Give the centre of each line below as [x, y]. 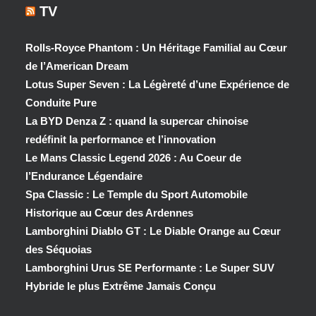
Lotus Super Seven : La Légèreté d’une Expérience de [157, 84]
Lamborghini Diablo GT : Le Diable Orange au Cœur [153, 231]
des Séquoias [59, 249]
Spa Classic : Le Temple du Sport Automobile [136, 194]
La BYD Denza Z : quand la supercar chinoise [137, 121]
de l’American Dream [77, 66]
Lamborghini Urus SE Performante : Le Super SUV [150, 268]
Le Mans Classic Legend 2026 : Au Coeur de [133, 158]
